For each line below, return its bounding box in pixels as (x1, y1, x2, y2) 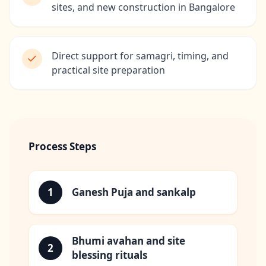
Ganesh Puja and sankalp (72, 185, 196, 199)
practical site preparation (52, 64, 165, 77)
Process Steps (28, 140, 96, 154)
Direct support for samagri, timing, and (52, 49, 229, 63)
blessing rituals (72, 248, 147, 262)
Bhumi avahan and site (72, 234, 185, 248)
